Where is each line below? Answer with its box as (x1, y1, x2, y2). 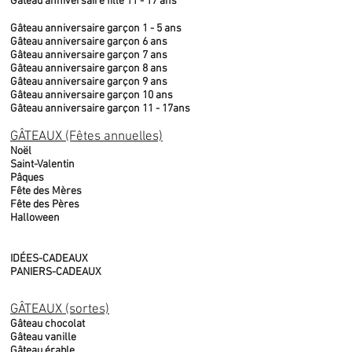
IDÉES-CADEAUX (10, 252, 88, 266)
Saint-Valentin (10, 158, 75, 171)
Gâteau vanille (10, 331, 76, 344)
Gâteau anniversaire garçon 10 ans (10, 89, 173, 102)
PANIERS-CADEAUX (10, 266, 101, 279)
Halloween (10, 211, 60, 225)
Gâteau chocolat (10, 317, 85, 331)
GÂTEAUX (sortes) (10, 302, 109, 317)
